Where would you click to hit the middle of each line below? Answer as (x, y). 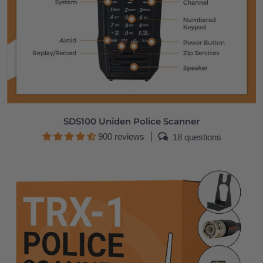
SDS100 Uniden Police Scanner (131, 121)
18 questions (197, 137)
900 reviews (121, 136)
